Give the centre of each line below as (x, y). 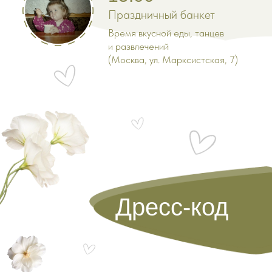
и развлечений (138, 46)
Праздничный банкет (161, 15)
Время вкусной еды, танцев (166, 33)
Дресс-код (172, 207)
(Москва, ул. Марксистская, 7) (173, 59)
